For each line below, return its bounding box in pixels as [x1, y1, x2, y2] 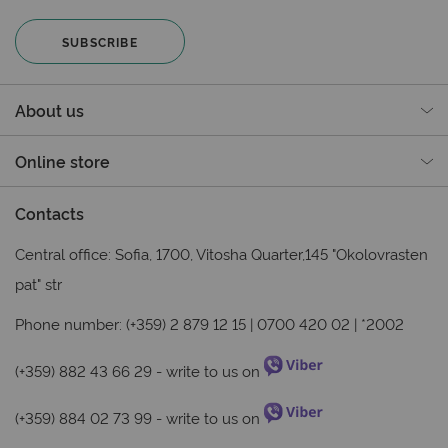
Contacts [15, 202, 84, 225]
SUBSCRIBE [62, 33, 138, 51]
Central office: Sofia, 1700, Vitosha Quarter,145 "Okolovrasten [15, 243, 428, 265]
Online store [15, 150, 110, 173]
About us [15, 99, 84, 122]
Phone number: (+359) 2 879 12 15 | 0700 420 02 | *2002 [15, 313, 404, 335]
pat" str [15, 273, 62, 295]
